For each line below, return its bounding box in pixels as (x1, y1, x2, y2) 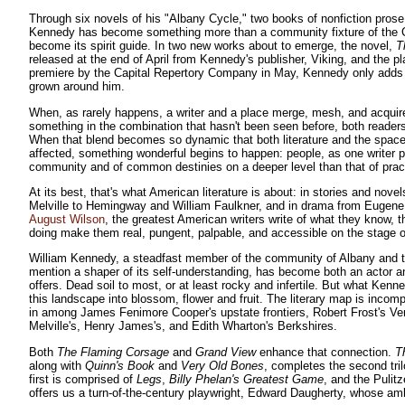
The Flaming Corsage (57, 344, 169, 359)
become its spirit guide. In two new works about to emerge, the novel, (29, 39, 396, 53)
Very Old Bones (181, 358, 264, 372)
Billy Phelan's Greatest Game (169, 372, 324, 386)
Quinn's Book (85, 358, 155, 372)
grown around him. (29, 80, 125, 94)
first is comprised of (29, 372, 137, 386)
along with (29, 358, 85, 372)
